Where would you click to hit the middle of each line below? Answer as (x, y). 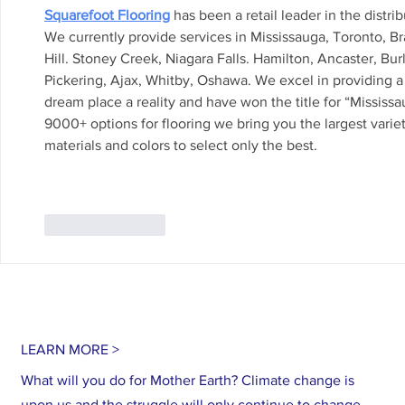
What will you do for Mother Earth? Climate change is (188, 381)
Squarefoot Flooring (107, 15)
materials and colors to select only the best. (181, 146)
